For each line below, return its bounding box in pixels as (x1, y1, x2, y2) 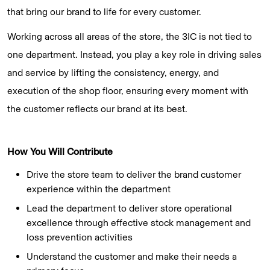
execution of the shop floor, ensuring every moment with (7, 84, 248, 96)
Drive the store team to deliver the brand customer (27, 169, 241, 181)
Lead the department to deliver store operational (27, 202, 232, 215)
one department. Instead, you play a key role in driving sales (7, 48, 262, 60)
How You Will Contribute (7, 145, 118, 157)
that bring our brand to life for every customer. (7, 5, 201, 17)
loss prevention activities (27, 231, 135, 243)
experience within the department (27, 183, 173, 195)
